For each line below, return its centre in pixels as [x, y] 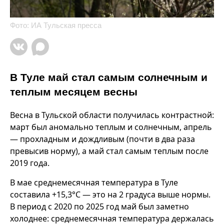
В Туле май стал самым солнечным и [109, 77]
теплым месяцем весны [74, 91]
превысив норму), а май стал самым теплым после [109, 151]
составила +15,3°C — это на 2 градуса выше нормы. [110, 194]
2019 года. [30, 163]
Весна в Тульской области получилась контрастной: [112, 115]
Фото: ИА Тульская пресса [56, 25]
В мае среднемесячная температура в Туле [94, 182]
